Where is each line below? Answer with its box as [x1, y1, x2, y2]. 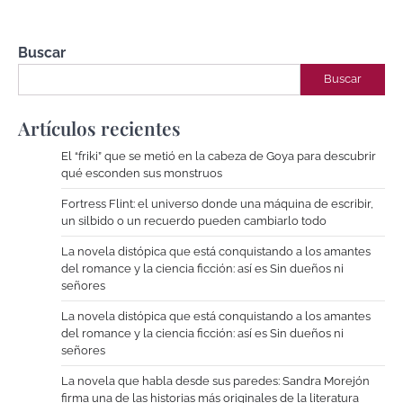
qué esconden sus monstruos [61, 166, 222, 180]
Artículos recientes [18, 114, 181, 140]
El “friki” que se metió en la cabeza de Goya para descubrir [61, 148, 376, 163]
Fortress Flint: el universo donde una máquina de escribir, [61, 196, 373, 210]
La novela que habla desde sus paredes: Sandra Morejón [61, 373, 370, 388]
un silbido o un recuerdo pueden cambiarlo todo [61, 213, 327, 228]
